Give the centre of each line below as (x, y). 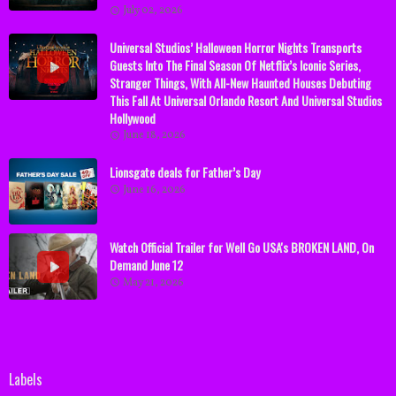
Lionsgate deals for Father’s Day (185, 172)
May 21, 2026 (153, 282)
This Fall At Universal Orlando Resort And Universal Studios (246, 101)
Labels (26, 380)
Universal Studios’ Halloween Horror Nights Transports (236, 48)
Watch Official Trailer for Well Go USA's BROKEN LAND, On (242, 247)
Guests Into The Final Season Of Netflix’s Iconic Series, (235, 65)
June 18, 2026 (154, 136)
